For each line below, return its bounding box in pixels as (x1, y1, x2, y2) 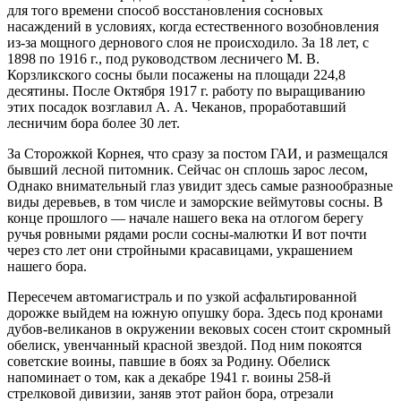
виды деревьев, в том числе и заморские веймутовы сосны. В (7, 193, 383, 209)
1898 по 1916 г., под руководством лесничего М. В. (7, 50, 320, 66)
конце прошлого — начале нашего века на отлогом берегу (7, 209, 363, 226)
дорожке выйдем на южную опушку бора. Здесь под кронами (7, 304, 383, 320)
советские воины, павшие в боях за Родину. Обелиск (7, 353, 330, 369)
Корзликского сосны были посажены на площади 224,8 (7, 66, 346, 82)
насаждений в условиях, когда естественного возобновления (7, 18, 379, 34)
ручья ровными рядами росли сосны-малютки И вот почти (7, 226, 367, 242)
